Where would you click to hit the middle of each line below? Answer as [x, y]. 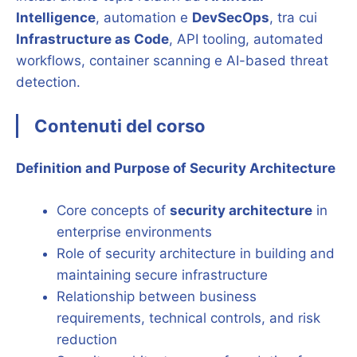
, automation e [144, 18]
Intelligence [56, 18]
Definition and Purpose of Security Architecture [176, 168]
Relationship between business [157, 296]
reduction [87, 339]
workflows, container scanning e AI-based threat [172, 61]
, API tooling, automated [246, 39]
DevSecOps [231, 18]
